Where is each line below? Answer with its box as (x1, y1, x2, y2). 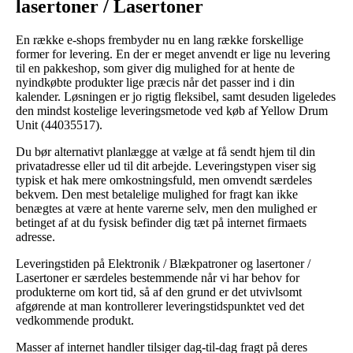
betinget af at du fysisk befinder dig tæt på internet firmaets (16, 215, 307, 229)
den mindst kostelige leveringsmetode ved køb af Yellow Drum (16, 103, 328, 117)
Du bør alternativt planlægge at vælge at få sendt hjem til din (16, 144, 315, 158)
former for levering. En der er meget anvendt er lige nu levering (16, 46, 330, 61)
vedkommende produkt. (16, 313, 134, 327)
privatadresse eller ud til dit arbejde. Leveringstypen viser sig (16, 158, 316, 173)
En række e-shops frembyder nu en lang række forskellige (16, 32, 303, 46)
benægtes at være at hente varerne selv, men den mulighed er (16, 201, 317, 215)
